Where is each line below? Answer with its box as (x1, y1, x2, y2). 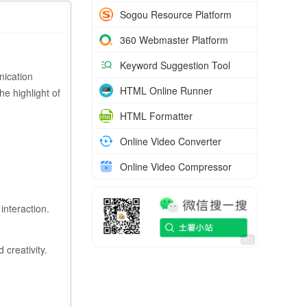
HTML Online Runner (120, 84, 212, 97)
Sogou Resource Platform (120, 8, 232, 21)
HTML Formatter (120, 109, 193, 123)
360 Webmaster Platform (120, 33, 228, 47)
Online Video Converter (120, 134, 221, 148)
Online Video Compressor (120, 160, 232, 173)
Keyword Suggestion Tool (120, 58, 230, 72)
